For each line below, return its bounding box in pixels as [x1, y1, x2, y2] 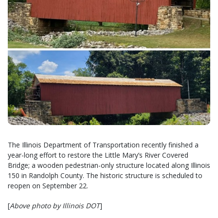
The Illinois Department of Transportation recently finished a [8, 140, 199, 149]
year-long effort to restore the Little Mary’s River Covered [8, 150, 188, 160]
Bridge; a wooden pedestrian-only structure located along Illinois [8, 161, 210, 170]
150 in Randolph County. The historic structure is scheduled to [8, 171, 202, 180]
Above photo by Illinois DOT [10, 201, 100, 210]
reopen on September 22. [8, 181, 88, 190]
